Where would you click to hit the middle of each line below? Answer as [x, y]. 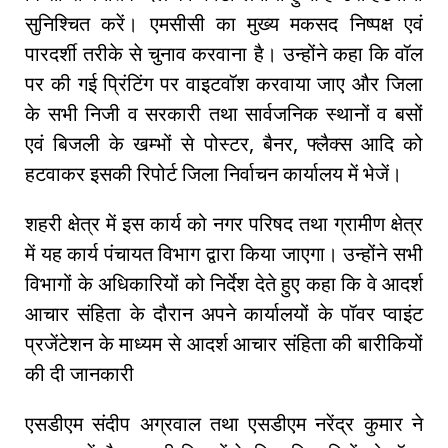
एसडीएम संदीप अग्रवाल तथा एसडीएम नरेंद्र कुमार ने [224, 424]
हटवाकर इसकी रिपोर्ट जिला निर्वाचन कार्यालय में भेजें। [216, 174]
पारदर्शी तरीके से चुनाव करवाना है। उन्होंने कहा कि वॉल [224, 54]
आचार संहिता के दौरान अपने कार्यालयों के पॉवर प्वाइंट [224, 314]
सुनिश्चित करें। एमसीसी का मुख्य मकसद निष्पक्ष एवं [224, 24]
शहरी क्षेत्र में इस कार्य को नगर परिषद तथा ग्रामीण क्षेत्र [224, 224]
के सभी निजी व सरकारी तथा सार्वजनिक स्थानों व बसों [224, 114]
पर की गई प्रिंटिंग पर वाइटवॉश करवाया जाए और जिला [224, 84]
